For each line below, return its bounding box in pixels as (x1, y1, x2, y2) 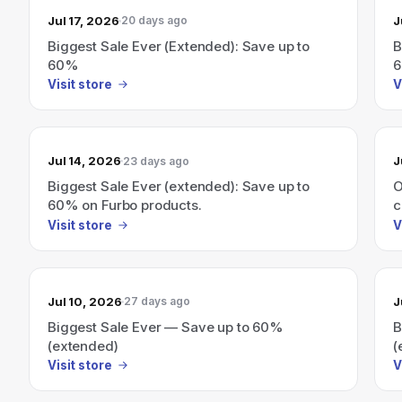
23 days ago (123, 153, 190, 168)
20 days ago (121, 13, 188, 27)
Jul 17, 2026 (48, 13, 119, 28)
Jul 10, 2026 (48, 293, 122, 309)
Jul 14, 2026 (48, 153, 121, 168)
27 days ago (124, 294, 191, 308)
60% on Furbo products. (48, 197, 202, 214)
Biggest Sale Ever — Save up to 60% (48, 318, 284, 336)
